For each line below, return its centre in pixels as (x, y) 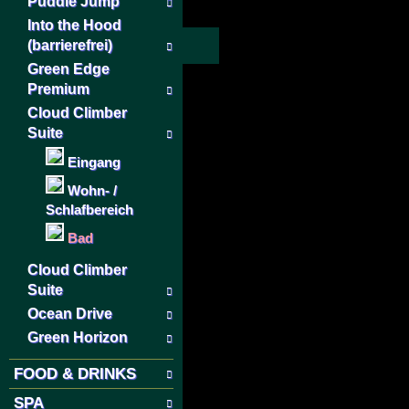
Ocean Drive (70, 314)
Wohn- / (92, 191)
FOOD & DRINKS (75, 374)
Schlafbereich (89, 210)
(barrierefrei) (70, 46)
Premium (58, 89)
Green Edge (68, 69)
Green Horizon (78, 338)
